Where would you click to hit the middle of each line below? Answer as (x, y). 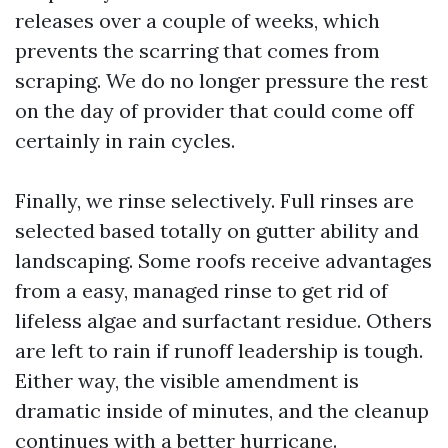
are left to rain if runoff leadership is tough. (219, 350)
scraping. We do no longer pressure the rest (221, 80)
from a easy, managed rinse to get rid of (201, 290)
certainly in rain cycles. (125, 140)
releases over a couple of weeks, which (197, 20)
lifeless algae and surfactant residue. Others (223, 320)
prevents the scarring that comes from (197, 50)
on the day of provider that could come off (214, 110)
